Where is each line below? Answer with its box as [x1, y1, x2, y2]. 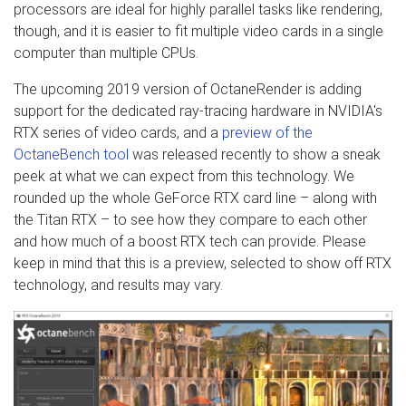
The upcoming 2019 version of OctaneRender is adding [14, 80, 362, 98]
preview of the [222, 123, 313, 141]
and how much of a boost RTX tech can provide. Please [14, 232, 366, 250]
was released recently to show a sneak [129, 145, 381, 163]
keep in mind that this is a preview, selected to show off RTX [14, 254, 391, 272]
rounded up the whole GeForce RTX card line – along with [14, 188, 377, 207]
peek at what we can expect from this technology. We [14, 167, 354, 185]
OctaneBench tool [14, 145, 129, 163]
